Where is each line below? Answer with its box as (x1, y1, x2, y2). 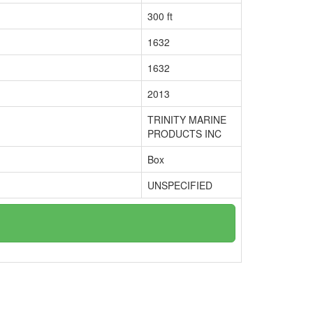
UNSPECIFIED (147, 178, 212, 192)
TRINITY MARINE (147, 112, 226, 126)
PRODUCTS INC (147, 126, 221, 140)
